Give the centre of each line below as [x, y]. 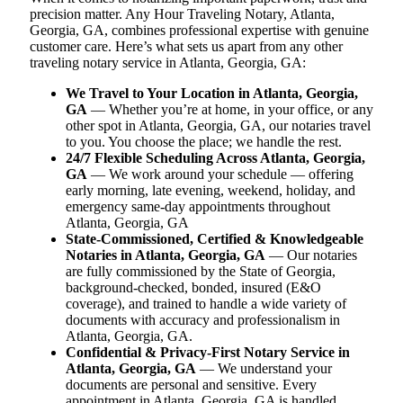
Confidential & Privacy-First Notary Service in [208, 352]
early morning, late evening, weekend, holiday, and [210, 190]
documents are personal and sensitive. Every [191, 384]
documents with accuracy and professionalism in [203, 319]
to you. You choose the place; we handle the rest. [204, 141]
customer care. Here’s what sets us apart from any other [186, 46]
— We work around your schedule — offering [220, 174]
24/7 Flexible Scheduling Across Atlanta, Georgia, [215, 157]
